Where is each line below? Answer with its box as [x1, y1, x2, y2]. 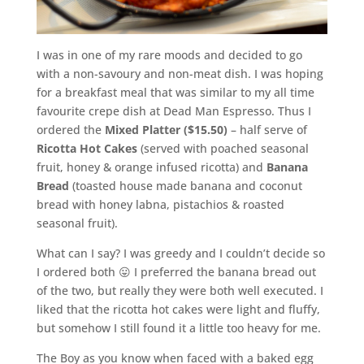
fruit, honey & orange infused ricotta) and [36, 158, 266, 175]
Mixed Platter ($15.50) [101, 121, 227, 137]
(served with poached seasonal [136, 140, 309, 156]
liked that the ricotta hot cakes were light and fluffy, [36, 301, 320, 317]
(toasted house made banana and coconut [68, 177, 302, 193]
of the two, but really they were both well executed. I [36, 282, 323, 298]
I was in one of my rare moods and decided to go [36, 46, 302, 63]
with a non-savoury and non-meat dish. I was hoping [36, 65, 323, 81]
